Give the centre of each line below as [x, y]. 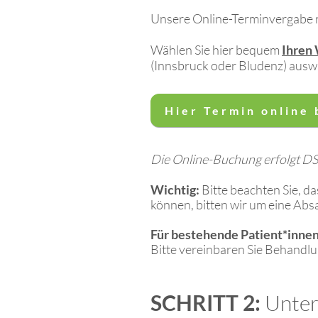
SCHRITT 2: [205, 302]
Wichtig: [176, 190]
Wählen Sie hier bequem [216, 50]
